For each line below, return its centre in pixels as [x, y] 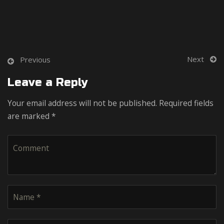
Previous [35, 59]
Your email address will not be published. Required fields [110, 103]
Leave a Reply [48, 82]
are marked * [32, 116]
